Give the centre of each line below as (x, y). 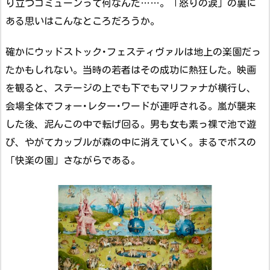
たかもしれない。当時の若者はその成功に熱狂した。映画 (131, 70)
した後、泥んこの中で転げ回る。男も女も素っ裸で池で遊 (131, 124)
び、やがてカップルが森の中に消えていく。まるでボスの (131, 143)
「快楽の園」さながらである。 (73, 161)
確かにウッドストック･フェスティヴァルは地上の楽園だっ (133, 52)
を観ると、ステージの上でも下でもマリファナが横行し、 (131, 88)
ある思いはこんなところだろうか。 (83, 21)
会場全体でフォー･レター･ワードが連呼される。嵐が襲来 (131, 106)
